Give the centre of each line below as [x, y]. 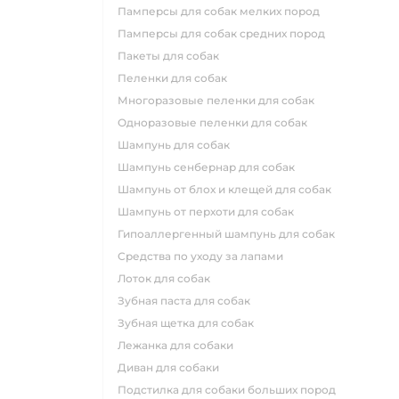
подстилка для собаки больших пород [231, 390]
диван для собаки [173, 367]
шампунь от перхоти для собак [212, 212]
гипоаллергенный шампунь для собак [229, 234]
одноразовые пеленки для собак [217, 122]
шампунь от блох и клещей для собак [230, 189]
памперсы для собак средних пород [226, 33]
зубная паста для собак [187, 301]
